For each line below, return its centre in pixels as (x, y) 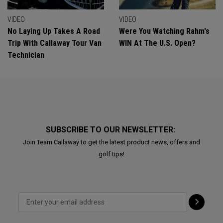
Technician (26, 55)
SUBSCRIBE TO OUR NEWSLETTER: (111, 130)
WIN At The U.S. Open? (157, 43)
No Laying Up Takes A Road (54, 31)
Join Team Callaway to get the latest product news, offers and (111, 142)
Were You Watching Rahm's (164, 31)
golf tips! (111, 154)
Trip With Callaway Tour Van (55, 43)
